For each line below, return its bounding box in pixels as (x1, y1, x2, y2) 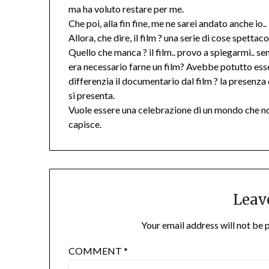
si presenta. (68, 89, 115, 101)
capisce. (68, 118, 102, 130)
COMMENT (68, 245, 124, 257)
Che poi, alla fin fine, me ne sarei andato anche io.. (68, 17, 267, 29)
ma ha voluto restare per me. (68, 3, 184, 15)
